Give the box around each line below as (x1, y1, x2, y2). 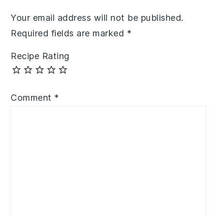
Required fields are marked (11, 28, 127, 39)
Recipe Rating (11, 51, 70, 62)
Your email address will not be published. (11, 13, 184, 23)
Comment (11, 93, 55, 103)
